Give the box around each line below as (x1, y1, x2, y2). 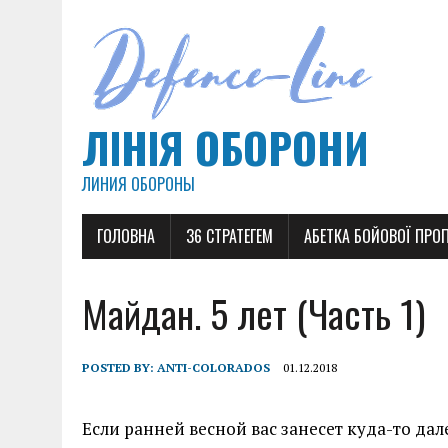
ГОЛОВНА (97, 224, 155, 248)
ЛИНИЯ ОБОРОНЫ (82, 172, 195, 196)
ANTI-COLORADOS (157, 360, 270, 375)
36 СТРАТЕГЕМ (186, 224, 273, 248)
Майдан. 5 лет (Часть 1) (82, 285, 425, 341)
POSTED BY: (82, 360, 157, 375)
